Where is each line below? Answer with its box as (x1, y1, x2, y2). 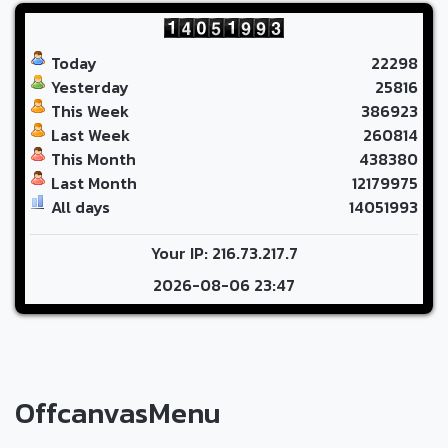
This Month (51, 147, 136, 172)
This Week (51, 99, 129, 124)
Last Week (51, 123, 130, 148)
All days (51, 195, 110, 220)
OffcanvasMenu (15, 391, 221, 435)
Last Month (51, 171, 137, 196)
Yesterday (51, 75, 129, 100)
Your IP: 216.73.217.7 (150, 241, 298, 266)
